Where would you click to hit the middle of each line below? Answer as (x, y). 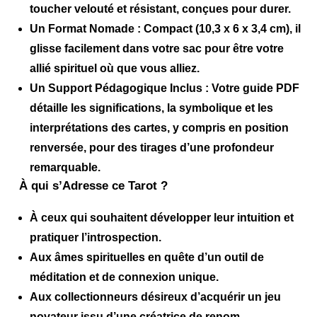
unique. (197, 277)
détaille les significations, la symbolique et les (152, 108)
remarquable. (65, 168)
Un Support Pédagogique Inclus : (120, 88)
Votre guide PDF (254, 88)
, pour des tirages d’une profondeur (179, 148)
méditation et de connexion (103, 277)
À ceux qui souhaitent (90, 218)
